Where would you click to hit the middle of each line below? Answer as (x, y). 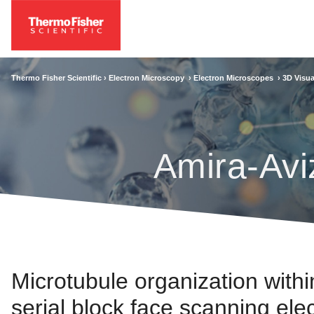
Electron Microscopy (149, 77)
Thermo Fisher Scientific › (60, 77)
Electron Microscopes (235, 77)
